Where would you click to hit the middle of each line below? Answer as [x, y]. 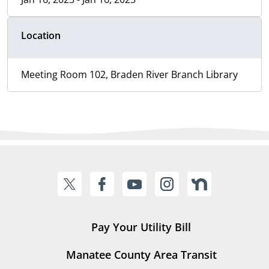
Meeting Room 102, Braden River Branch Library [129, 75]
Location [41, 36]
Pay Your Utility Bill [141, 227]
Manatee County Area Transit [141, 255]
